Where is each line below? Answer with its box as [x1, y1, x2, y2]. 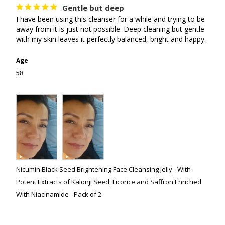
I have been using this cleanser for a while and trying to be [16, 14, 205, 24]
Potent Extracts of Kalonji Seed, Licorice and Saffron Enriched [16, 177, 201, 186]
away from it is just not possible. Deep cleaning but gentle [16, 24, 204, 34]
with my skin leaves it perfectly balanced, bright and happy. [16, 34, 206, 44]
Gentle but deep [62, 2, 124, 13]
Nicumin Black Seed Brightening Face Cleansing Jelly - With [16, 164, 191, 174]
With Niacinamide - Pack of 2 [16, 189, 101, 199]
